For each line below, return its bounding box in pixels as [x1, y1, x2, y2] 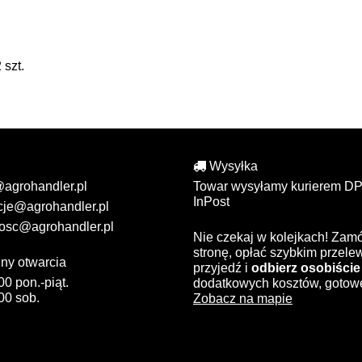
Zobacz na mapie [193, 292, 293, 306]
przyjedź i [193, 261, 251, 276]
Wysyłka [205, 159, 258, 174]
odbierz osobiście [251, 261, 360, 276]
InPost [193, 195, 229, 209]
